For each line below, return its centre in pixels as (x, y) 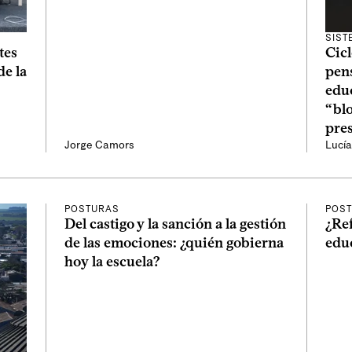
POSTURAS (92, 209)
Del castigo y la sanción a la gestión (175, 224)
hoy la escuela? (112, 262)
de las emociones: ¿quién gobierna (174, 243)
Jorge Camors (99, 145)
